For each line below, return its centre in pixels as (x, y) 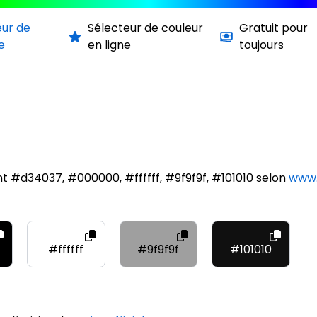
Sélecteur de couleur (145, 28)
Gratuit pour (274, 28)
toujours (262, 45)
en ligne (109, 45)
